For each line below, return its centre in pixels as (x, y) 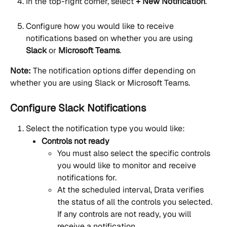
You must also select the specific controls (135, 154)
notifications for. (87, 178)
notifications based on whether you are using (110, 38)
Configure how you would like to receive (101, 26)
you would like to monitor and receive (128, 166)
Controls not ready (75, 141)
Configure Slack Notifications (78, 108)
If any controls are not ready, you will (125, 214)
